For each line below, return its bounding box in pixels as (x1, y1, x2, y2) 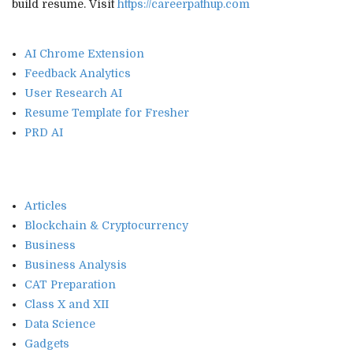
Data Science (24, 317, 95, 330)
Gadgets (24, 336, 69, 350)
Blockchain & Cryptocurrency (24, 218, 188, 232)
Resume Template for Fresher (24, 106, 189, 119)
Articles (24, 199, 67, 212)
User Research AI (24, 86, 122, 99)
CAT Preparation (24, 277, 116, 291)
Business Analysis (24, 258, 127, 271)
